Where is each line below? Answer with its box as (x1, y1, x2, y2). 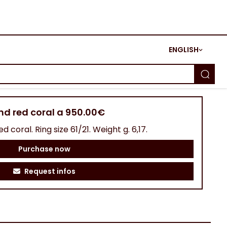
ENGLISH (169, 45, 199, 55)
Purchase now (18, 144, 70, 154)
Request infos (24, 166, 75, 176)
